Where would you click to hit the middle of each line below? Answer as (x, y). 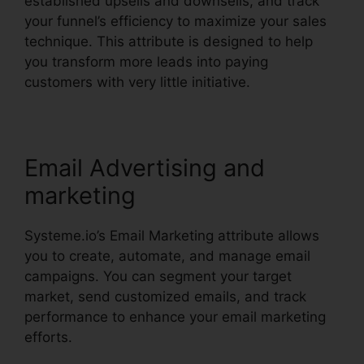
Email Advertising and (145, 167)
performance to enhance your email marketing (175, 316)
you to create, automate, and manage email (167, 256)
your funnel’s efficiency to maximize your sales (175, 21)
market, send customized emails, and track (165, 296)
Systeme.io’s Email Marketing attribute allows (172, 235)
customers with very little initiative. (137, 82)
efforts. (48, 337)
